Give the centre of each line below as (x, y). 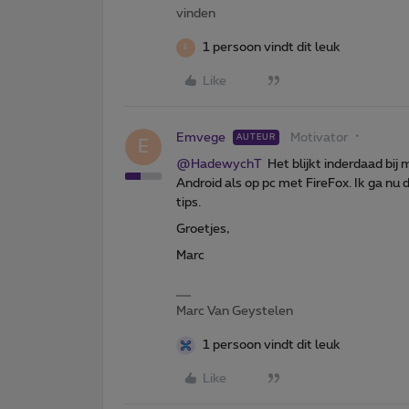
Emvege (201, 137)
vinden (196, 13)
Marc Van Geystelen (235, 311)
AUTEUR (256, 137)
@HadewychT (219, 164)
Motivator (320, 137)
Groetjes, (203, 229)
